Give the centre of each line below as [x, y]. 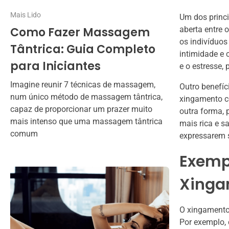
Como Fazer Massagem [80, 33]
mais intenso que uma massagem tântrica [86, 122]
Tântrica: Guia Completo [83, 50]
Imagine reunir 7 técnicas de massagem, [83, 85]
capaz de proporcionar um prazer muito [81, 109]
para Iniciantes [55, 66]
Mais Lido [26, 15]
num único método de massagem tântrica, [86, 97]
